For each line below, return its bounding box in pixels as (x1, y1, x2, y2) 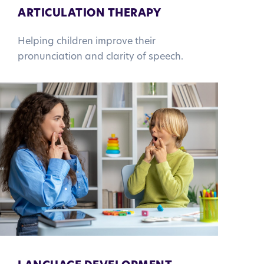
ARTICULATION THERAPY (18, 8, 161, 19)
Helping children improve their (18, 37, 156, 47)
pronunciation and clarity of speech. (18, 52, 183, 62)
